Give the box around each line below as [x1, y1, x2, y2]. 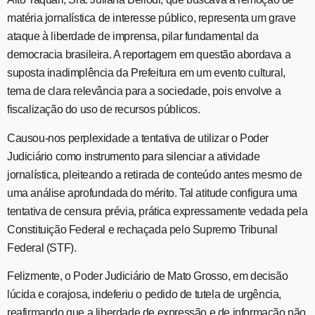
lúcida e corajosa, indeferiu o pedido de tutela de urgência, [7, 288, 282, 301]
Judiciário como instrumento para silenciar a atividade [7, 150, 260, 162]
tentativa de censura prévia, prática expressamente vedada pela [7, 205, 308, 217]
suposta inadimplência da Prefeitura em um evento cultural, [7, 67, 285, 79]
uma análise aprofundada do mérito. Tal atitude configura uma [7, 186, 298, 199]
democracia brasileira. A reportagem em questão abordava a [7, 49, 291, 61]
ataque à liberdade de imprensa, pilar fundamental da [7, 30, 259, 43]
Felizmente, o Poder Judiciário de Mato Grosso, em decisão [7, 270, 288, 283]
